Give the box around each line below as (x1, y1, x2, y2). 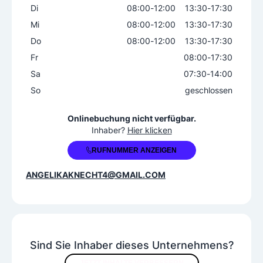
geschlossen (185, 85, 232, 95)
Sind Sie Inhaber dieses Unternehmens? (29, 239, 234, 251)
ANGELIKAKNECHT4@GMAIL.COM (26, 170, 166, 180)
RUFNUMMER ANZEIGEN (92, 146, 177, 154)
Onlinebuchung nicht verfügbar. (67, 113, 196, 123)
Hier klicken (127, 125, 172, 135)
